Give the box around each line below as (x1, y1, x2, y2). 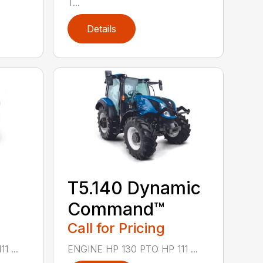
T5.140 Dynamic (68, 177, 201, 198)
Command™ (68, 198, 166, 220)
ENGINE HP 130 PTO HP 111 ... (68, 242, 198, 255)
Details (87, 22, 117, 35)
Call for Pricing (68, 219, 166, 237)
